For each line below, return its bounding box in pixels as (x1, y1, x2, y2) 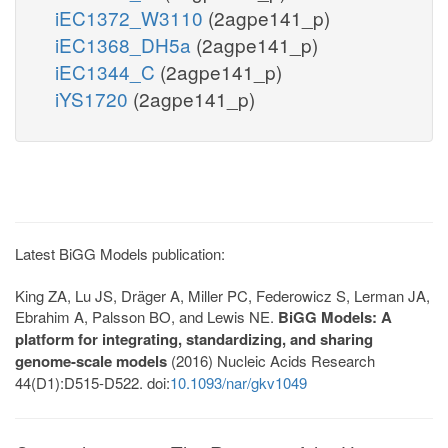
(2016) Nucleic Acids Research (167, 349, 375, 371)
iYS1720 (55, 84, 133, 112)
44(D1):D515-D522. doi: (15, 371, 170, 393)
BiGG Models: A (278, 305, 392, 328)
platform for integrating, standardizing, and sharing (15, 327, 373, 350)
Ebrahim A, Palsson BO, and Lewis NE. (15, 305, 278, 327)
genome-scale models (15, 349, 167, 372)
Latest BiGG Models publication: (15, 242, 225, 264)
